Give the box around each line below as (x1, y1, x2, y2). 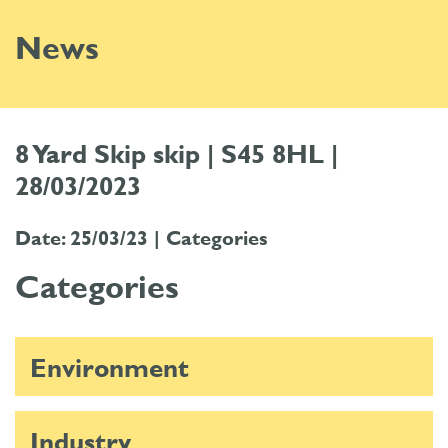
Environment (30, 352, 189, 383)
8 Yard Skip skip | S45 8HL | (15, 138, 338, 169)
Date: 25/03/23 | (15, 226, 166, 250)
